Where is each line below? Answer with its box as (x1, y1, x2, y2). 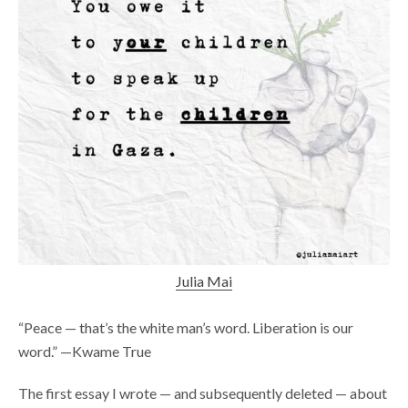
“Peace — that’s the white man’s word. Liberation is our (18, 318, 353, 336)
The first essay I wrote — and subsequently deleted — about (18, 383, 387, 402)
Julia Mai (176, 271, 232, 290)
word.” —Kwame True (18, 342, 151, 360)
